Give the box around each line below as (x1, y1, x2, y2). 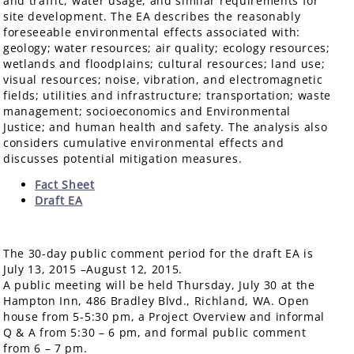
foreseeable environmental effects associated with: (3, 24, 300, 40)
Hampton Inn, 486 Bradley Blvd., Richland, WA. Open (3, 293, 310, 309)
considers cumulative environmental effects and (3, 134, 284, 150)
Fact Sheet (35, 177, 95, 193)
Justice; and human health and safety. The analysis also (3, 119, 328, 134)
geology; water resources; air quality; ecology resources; (3, 40, 330, 55)
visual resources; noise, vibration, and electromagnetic (3, 71, 323, 87)
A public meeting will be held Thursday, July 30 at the (3, 277, 315, 293)
